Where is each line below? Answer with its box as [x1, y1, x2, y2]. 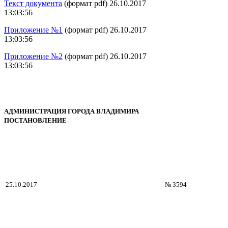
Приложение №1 [4, 25, 63, 34]
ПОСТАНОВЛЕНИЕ [4, 116, 67, 124]
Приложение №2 [4, 51, 63, 61]
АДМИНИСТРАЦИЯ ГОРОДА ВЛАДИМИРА [4, 107, 139, 115]
